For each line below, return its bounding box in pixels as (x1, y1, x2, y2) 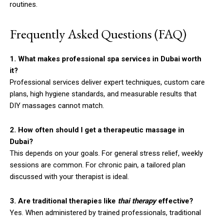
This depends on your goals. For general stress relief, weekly (10, 148, 203, 158)
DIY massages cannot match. (10, 101, 104, 110)
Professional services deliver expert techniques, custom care (10, 77, 205, 87)
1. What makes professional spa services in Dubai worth (10, 54, 201, 63)
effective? (156, 196, 193, 205)
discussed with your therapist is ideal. (10, 172, 129, 181)
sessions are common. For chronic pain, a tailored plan (10, 160, 185, 169)
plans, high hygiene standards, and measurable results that (10, 89, 197, 98)
